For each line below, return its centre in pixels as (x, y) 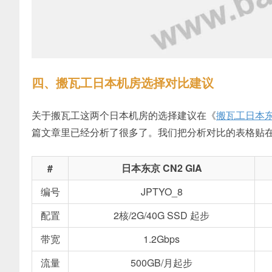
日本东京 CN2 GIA (161, 168)
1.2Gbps (161, 239)
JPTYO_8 (161, 191)
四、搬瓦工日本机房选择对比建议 (123, 82)
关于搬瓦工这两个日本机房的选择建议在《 (124, 115)
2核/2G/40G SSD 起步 (161, 215)
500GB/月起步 (161, 262)
